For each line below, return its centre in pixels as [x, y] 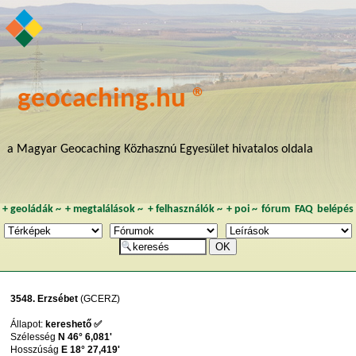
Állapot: [28, 325]
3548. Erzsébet [44, 299]
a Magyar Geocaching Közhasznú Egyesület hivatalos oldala [160, 149]
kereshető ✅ [74, 325]
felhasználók [185, 210]
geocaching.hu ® [112, 99]
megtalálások [104, 210]
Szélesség [35, 337]
